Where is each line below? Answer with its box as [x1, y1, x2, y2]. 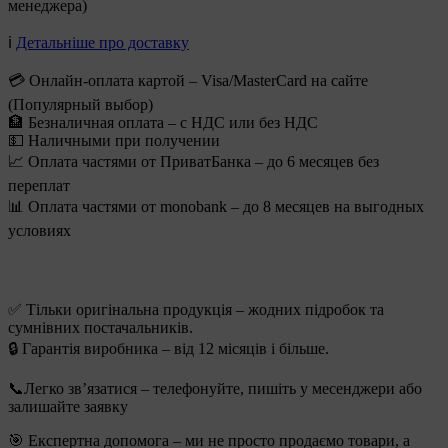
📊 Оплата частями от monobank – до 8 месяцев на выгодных [8, 198, 424, 216]
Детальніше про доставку [16, 34, 189, 52]
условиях [8, 222, 71, 240]
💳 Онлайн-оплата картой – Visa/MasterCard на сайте [8, 72, 368, 90]
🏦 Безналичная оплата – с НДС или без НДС [8, 114, 318, 132]
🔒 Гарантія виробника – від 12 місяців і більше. [8, 339, 329, 357]
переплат [8, 177, 70, 195]
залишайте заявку [8, 397, 128, 415]
